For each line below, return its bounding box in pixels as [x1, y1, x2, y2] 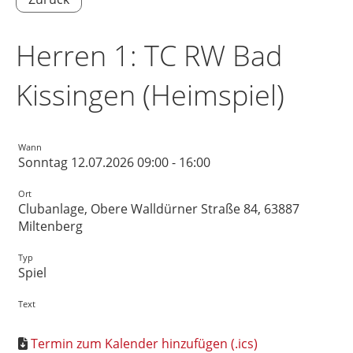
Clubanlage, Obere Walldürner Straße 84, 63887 [18, 200, 299, 217]
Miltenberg [18, 217, 83, 235]
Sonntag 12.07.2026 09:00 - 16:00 [18, 154, 210, 171]
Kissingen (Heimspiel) [16, 76, 284, 114]
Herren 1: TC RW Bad [16, 36, 282, 75]
